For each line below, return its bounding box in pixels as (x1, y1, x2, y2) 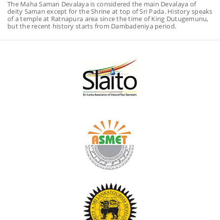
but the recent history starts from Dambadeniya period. (7, 21, 177, 30)
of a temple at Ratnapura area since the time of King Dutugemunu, (7, 14, 209, 23)
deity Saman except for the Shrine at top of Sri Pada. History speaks (7, 6, 213, 16)
